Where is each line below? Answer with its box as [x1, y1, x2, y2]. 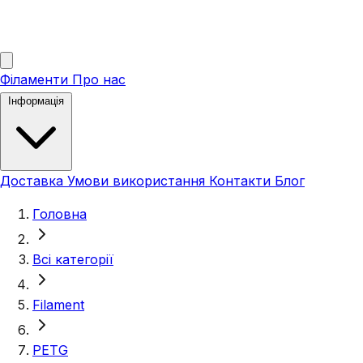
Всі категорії [32, 251, 113, 267]
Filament [32, 297, 84, 313]
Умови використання [67, 173, 209, 189]
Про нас [72, 71, 126, 88]
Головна [32, 206, 87, 222]
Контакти [209, 173, 275, 189]
